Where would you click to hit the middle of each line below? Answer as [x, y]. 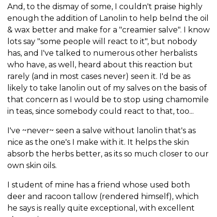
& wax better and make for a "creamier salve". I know [108, 30]
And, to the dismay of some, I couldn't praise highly [105, 7]
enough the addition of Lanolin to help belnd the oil [108, 18]
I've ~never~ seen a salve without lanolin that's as [101, 131]
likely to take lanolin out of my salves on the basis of [107, 88]
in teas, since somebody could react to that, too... [101, 111]
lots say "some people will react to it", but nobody [102, 42]
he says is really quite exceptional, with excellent [101, 208]
